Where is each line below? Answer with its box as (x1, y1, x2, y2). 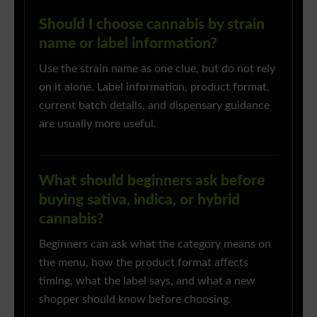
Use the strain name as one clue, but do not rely (39, 64, 275, 75)
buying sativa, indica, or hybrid (39, 192, 240, 208)
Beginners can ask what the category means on (39, 239, 271, 250)
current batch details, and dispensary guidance (39, 100, 270, 112)
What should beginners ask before (39, 173, 265, 189)
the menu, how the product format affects (39, 258, 248, 269)
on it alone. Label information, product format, (39, 82, 270, 93)
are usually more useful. (39, 119, 156, 130)
